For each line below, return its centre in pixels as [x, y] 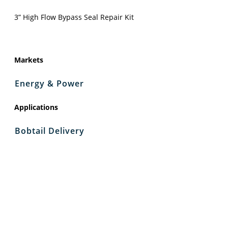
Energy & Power [49, 83]
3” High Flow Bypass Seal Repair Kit [74, 17]
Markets [29, 60]
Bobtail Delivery [50, 131]
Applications [36, 107]
